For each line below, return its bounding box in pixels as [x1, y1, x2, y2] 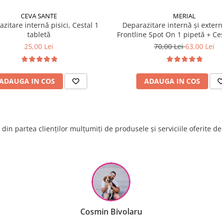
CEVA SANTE [21, 11, 57, 20]
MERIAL [172, 11, 196, 20]
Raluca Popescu [91, 206, 150, 217]
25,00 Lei [24, 42, 54, 51]
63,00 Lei [185, 42, 215, 51]
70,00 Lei [154, 42, 185, 51]
